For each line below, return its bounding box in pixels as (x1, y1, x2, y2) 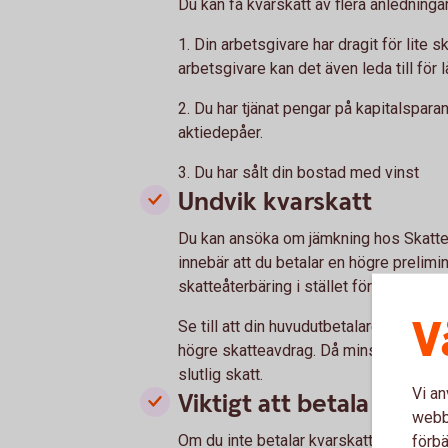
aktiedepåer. (178, 122, 263, 142)
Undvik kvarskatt (178, 184, 372, 219)
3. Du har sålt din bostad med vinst (178, 162, 419, 182)
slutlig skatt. (178, 364, 263, 384)
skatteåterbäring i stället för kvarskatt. (178, 276, 443, 296)
